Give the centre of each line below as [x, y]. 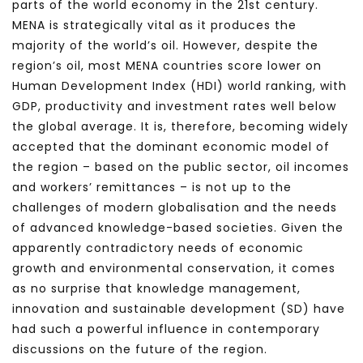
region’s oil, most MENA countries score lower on [167, 66]
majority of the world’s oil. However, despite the [165, 46]
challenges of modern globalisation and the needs [175, 208]
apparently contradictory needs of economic [158, 248]
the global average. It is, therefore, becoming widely [180, 127]
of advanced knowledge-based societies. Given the [178, 228]
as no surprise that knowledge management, [156, 289]
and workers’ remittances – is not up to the [152, 188]
